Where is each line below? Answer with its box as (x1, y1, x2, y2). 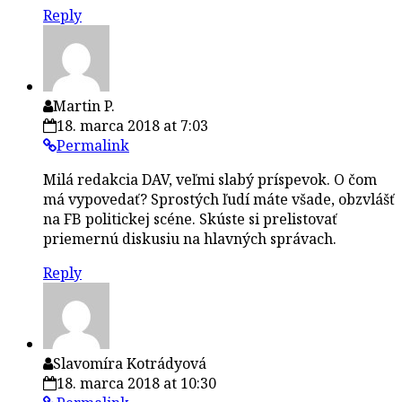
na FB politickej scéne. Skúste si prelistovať (43, 208, 337, 229)
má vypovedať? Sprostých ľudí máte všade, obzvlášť (43, 188, 395, 209)
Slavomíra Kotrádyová (53, 353, 206, 373)
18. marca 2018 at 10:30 (57, 372, 216, 393)
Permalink (57, 135, 129, 155)
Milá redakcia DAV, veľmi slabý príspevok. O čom (43, 169, 377, 189)
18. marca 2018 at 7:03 (57, 115, 208, 135)
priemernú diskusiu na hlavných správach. (43, 228, 336, 249)
